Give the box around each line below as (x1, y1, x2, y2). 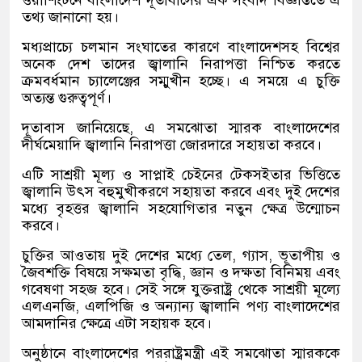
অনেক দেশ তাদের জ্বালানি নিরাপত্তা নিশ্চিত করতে (22, 55, 340, 74)
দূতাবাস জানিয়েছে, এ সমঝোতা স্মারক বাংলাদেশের (22, 119, 340, 137)
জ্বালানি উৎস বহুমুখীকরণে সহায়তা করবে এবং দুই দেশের (22, 183, 340, 201)
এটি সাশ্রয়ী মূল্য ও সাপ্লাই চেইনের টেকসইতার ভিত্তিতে (22, 166, 340, 184)
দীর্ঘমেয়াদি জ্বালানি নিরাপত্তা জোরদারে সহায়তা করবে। (22, 136, 322, 154)
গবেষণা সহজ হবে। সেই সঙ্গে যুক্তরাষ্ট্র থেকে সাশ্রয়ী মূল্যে (22, 280, 340, 299)
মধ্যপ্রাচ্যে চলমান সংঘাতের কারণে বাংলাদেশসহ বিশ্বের (22, 38, 340, 57)
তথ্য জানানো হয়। (22, 8, 119, 27)
